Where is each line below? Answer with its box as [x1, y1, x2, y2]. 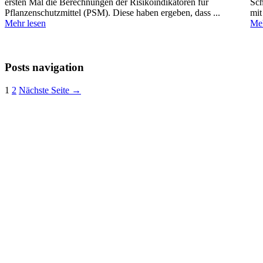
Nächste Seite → [19, 85, 81, 95]
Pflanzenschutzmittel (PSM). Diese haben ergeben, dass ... [5, 7, 220, 18]
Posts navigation [5, 61, 84, 74]
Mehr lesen [5, 18, 46, 28]
